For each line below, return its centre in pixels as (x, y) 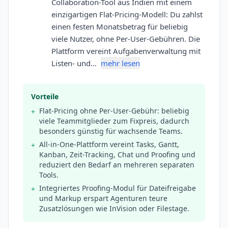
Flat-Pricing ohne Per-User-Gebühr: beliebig (114, 111)
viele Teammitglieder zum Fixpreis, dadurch (114, 121)
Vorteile (45, 97)
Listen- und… (75, 63)
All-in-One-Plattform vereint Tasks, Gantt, (109, 145)
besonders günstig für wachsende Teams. (111, 131)
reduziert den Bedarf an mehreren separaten (117, 165)
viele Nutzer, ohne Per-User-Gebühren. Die (126, 39)
